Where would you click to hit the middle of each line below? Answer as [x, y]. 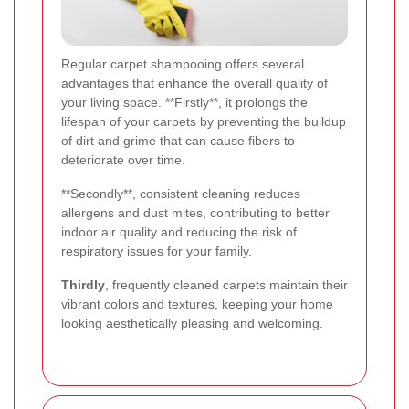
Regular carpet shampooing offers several [183, 63]
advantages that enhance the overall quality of [194, 83]
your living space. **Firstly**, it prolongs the [184, 102]
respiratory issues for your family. [157, 251]
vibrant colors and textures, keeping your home [197, 304]
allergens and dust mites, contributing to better [195, 212]
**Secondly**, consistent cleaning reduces [181, 193]
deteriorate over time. [123, 159]
